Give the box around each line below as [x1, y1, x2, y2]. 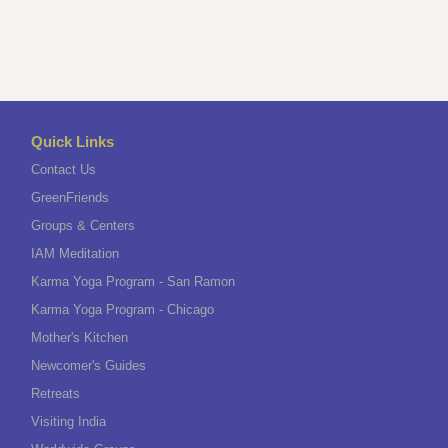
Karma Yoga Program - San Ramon [30, 274, 235, 289]
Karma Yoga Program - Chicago [30, 302, 214, 317]
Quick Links [30, 133, 114, 150]
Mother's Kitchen [30, 330, 128, 345]
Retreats [30, 386, 80, 401]
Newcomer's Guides [30, 358, 146, 373]
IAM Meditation [30, 246, 119, 261]
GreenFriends [30, 190, 109, 205]
